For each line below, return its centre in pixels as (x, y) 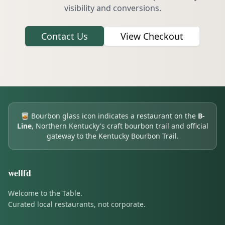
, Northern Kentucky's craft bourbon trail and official (120, 126)
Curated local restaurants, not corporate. (77, 204)
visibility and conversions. (113, 8)
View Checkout (152, 36)
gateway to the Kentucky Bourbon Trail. (113, 136)
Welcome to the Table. (45, 193)
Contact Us (65, 36)
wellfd (20, 173)
